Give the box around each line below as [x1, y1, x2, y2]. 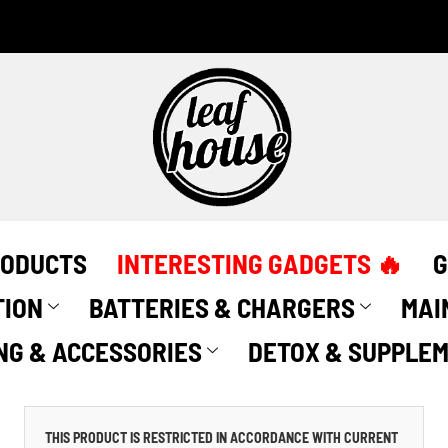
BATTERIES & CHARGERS [89, 290, 355, 323]
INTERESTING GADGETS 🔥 [117, 246, 403, 279]
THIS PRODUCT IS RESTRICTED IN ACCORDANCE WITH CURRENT [45, 428, 398, 446]
